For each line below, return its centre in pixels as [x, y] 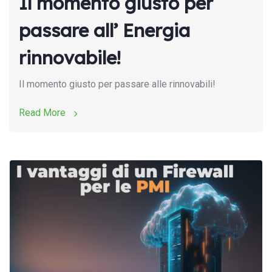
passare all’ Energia [104, 31]
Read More [43, 113]
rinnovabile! [70, 58]
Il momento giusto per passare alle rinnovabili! [117, 84]
